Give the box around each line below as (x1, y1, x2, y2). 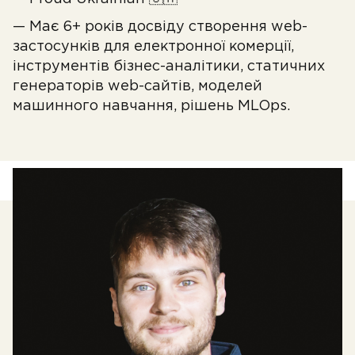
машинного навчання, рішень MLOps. (13, 100, 290, 113)
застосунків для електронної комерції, (13, 40, 294, 53)
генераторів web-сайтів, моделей (13, 80, 262, 93)
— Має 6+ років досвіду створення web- (13, 21, 307, 33)
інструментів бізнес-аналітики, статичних (13, 60, 325, 73)
